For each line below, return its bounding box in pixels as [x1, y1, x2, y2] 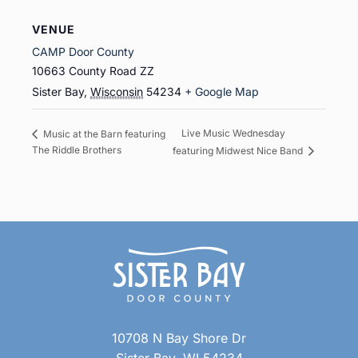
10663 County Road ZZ [32, 64, 154, 78]
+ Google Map [185, 85, 259, 98]
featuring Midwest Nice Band [172, 144, 305, 157]
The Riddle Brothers [32, 143, 121, 156]
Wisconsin [90, 85, 143, 98]
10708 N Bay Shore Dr [112, 329, 246, 346]
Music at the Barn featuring [41, 127, 165, 140]
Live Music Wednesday [181, 127, 285, 140]
